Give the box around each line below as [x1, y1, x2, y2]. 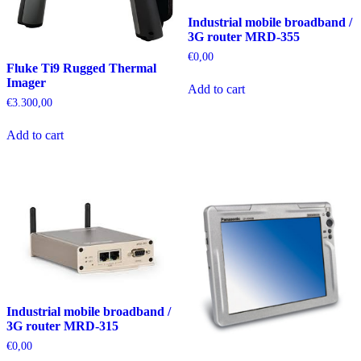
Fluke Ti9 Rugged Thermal [6, 60, 156, 75]
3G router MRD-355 [187, 29, 300, 44]
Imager [6, 75, 46, 89]
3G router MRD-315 [6, 318, 118, 333]
